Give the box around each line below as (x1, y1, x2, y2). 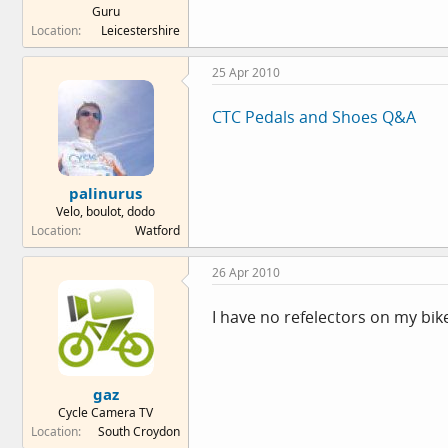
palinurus (69, 183, 142, 203)
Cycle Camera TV (58, 403, 153, 421)
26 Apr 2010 (212, 264, 280, 281)
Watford (135, 222, 180, 239)
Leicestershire (101, 21, 180, 39)
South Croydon (98, 422, 180, 440)
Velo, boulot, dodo (56, 203, 155, 220)
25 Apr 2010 (212, 63, 280, 81)
